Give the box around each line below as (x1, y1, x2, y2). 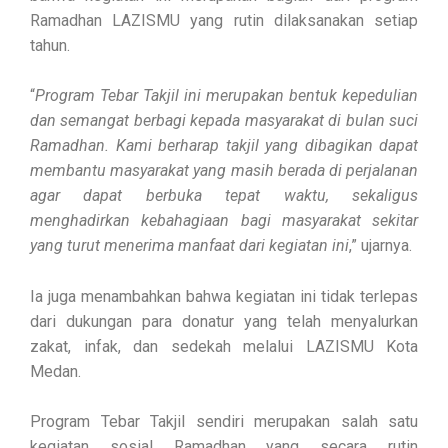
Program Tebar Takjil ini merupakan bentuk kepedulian (35, 86, 418, 106)
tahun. (30, 35, 70, 55)
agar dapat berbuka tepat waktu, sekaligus (30, 186, 418, 206)
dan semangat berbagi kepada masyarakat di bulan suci (30, 111, 418, 131)
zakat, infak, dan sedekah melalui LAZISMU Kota (30, 336, 418, 356)
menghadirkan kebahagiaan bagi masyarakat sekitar (30, 211, 418, 231)
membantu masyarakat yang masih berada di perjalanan (30, 161, 418, 181)
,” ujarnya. (349, 236, 412, 256)
